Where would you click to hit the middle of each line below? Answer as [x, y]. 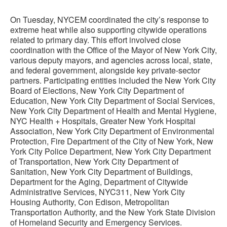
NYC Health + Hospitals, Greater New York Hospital [103, 121]
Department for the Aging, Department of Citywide [99, 182]
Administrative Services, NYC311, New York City [98, 192]
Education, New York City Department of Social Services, [112, 101]
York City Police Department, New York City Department [110, 151]
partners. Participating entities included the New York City [113, 80]
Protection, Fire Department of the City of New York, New [112, 141]
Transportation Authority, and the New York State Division [113, 212]
